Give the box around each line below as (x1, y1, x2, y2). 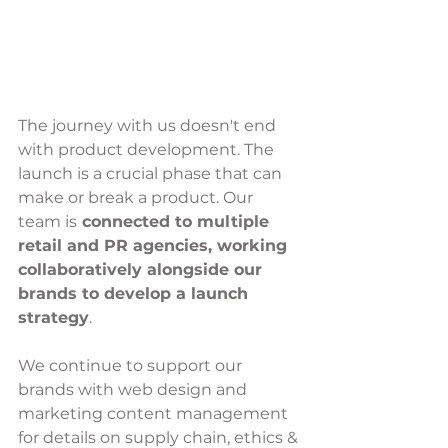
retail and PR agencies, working (18, 235, 292, 255)
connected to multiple (77, 211, 274, 231)
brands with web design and (18, 379, 251, 399)
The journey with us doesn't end (18, 115, 280, 135)
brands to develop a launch (18, 283, 253, 303)
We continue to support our (18, 355, 246, 375)
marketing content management (18, 403, 292, 423)
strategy (18, 307, 89, 327)
